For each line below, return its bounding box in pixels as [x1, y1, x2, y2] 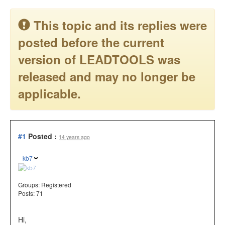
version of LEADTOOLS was [18, 51, 180, 68]
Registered [41, 180, 71, 189]
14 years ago [59, 133, 90, 141]
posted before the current [18, 34, 164, 51]
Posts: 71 [18, 189, 43, 198]
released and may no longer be [18, 68, 195, 85]
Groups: [18, 180, 41, 189]
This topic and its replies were [34, 17, 207, 34]
